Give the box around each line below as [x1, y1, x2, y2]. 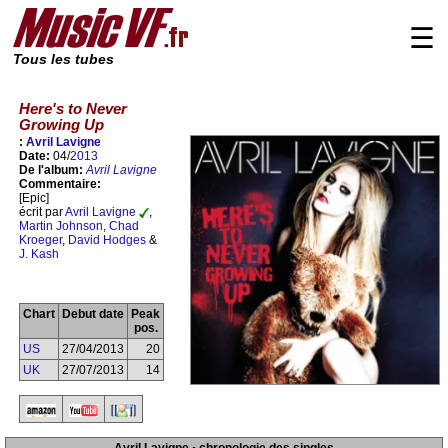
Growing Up [19, 116, 104, 133]
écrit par [19, 205, 65, 220]
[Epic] [19, 191, 49, 206]
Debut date [62, 307, 124, 322]
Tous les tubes [13, 52, 114, 67]
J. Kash [19, 247, 59, 262]
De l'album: [19, 163, 86, 178]
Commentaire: [19, 177, 101, 192]
